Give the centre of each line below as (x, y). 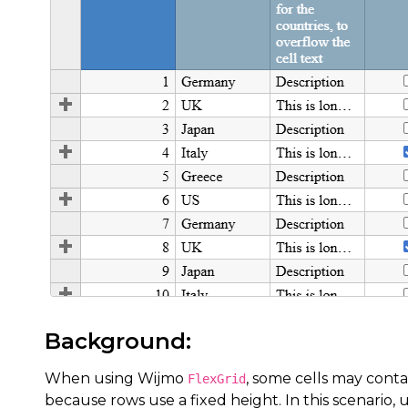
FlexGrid (217, 379)
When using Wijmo (116, 378)
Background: (118, 341)
